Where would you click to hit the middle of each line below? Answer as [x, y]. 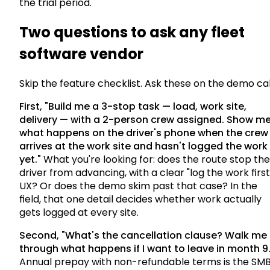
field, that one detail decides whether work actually [140, 199]
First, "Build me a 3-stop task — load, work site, [133, 106]
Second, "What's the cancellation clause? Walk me [143, 235]
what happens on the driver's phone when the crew [144, 133]
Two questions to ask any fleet [132, 32]
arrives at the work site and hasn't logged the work [143, 146]
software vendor [81, 54]
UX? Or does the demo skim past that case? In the [138, 186]
